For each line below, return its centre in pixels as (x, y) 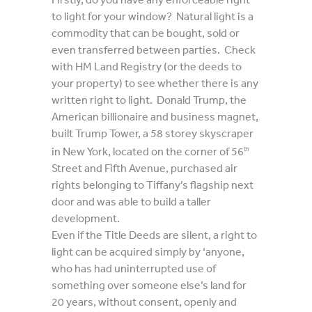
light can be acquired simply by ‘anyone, (148, 252)
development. (86, 218)
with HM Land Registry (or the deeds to (147, 66)
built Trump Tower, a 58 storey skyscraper (153, 133)
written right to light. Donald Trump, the (149, 100)
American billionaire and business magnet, (155, 116)
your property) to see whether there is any (155, 83)
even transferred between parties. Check (154, 49)
